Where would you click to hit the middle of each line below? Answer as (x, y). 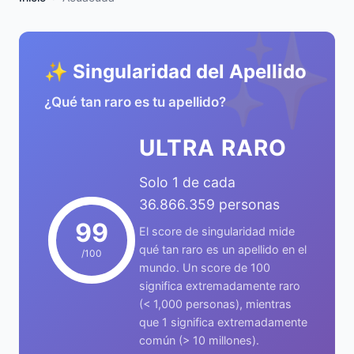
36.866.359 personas (209, 204)
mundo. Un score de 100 (205, 267)
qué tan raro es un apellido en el (223, 249)
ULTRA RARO (213, 148)
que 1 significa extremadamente (223, 322)
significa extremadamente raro (220, 286)
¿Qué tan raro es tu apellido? (135, 102)
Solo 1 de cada (187, 182)
